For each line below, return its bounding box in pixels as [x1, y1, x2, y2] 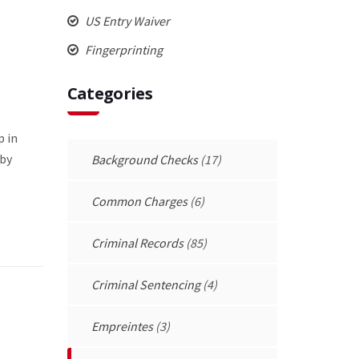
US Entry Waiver [82, 12, 170, 29]
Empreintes [91, 317, 153, 334]
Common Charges [91, 192, 188, 209]
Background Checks [91, 151, 198, 167]
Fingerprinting [82, 41, 163, 58]
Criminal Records [91, 234, 184, 251]
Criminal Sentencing [91, 276, 200, 292]
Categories [67, 82, 153, 104]
